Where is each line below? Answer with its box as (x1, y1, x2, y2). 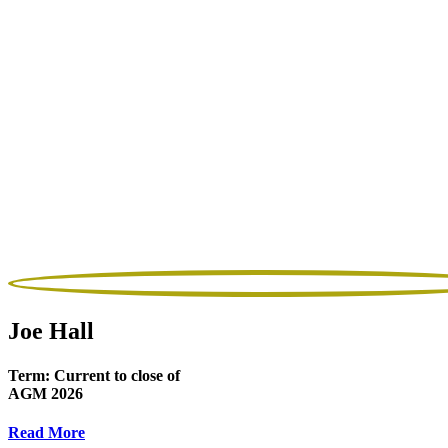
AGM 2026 (8, 384, 83, 402)
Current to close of (54, 366, 180, 384)
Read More (8, 423, 85, 441)
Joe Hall (8, 318, 94, 345)
